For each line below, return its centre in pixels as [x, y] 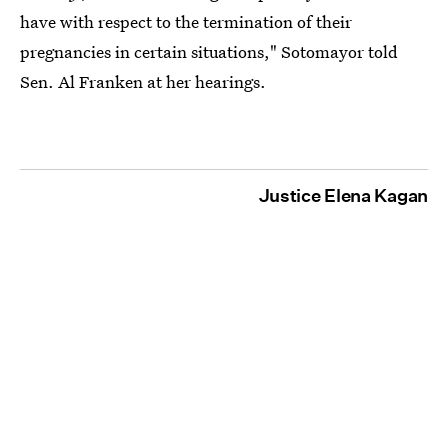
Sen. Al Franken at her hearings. [143, 82]
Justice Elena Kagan [343, 196]
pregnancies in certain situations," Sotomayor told [209, 52]
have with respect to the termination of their [186, 22]
